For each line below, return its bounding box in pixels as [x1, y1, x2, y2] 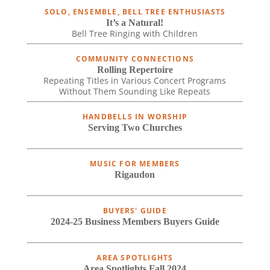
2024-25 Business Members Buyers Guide [50, 216, 219, 227]
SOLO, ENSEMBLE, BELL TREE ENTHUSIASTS [44, 6, 226, 17]
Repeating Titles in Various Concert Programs [43, 74, 227, 86]
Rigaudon [115, 169, 155, 180]
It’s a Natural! [106, 17, 164, 28]
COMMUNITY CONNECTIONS [75, 53, 195, 64]
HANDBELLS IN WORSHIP [82, 111, 187, 122]
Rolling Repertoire [96, 64, 173, 75]
